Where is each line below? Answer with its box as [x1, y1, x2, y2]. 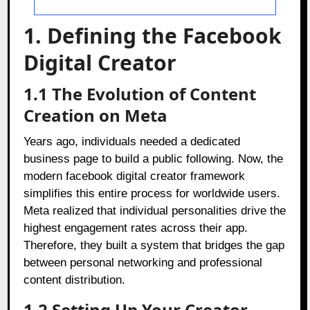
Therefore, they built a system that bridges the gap [24, 238, 285, 252]
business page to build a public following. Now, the [24, 152, 284, 165]
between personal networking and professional [24, 255, 263, 269]
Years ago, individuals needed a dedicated [24, 134, 241, 148]
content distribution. [24, 273, 126, 286]
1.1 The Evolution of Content [24, 82, 257, 105]
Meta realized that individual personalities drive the [24, 203, 286, 217]
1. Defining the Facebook [24, 21, 282, 50]
